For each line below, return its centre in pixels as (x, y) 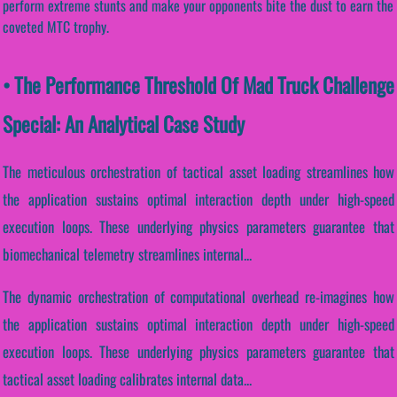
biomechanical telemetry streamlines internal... (127, 254)
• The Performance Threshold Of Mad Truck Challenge (198, 84)
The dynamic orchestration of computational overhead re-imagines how (198, 297)
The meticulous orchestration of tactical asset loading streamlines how (198, 172)
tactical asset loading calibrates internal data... (127, 379)
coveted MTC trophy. (56, 26)
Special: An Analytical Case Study (124, 123)
